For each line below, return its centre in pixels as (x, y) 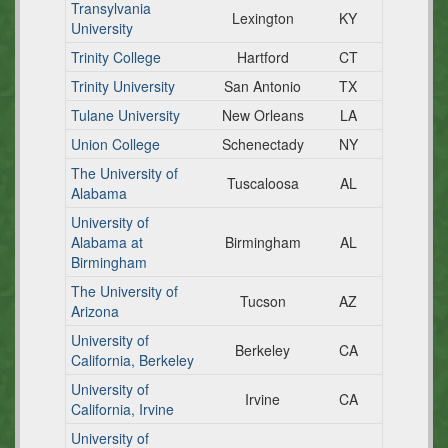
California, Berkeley (132, 360)
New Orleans (262, 115)
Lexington (262, 18)
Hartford (262, 57)
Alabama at (107, 242)
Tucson (262, 301)
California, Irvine (122, 409)
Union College (115, 144)
